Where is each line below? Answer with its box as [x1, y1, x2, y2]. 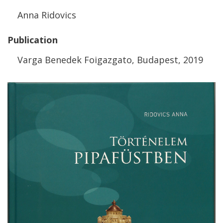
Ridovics [41, 9, 76, 21]
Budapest [137, 54, 178, 66]
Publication [7, 34, 58, 46]
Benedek [45, 54, 82, 66]
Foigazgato [84, 54, 132, 66]
